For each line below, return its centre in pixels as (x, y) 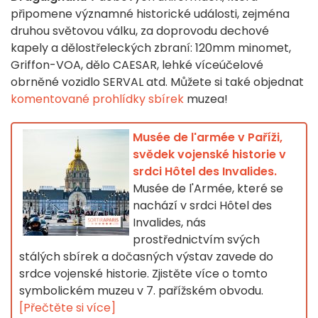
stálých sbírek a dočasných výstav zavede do (146, 257)
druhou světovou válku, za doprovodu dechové (140, 31)
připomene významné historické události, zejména (150, 14)
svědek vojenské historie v (209, 155)
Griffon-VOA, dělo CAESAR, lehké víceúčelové (137, 65)
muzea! (207, 99)
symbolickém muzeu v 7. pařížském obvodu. (141, 291)
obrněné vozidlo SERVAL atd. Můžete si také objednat (157, 82)
